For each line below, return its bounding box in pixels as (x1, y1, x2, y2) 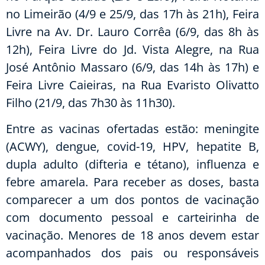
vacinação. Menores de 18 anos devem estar (6, 227, 259, 244)
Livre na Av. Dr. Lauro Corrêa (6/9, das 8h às (6, 23, 259, 40)
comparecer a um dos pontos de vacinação (6, 192, 259, 208)
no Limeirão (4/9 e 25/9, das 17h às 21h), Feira (6, 5, 259, 22)
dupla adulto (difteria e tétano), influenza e (6, 156, 259, 173)
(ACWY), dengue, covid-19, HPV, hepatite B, (6, 138, 259, 155)
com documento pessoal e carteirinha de (6, 209, 259, 226)
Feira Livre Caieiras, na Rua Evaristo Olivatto (6, 76, 259, 93)
